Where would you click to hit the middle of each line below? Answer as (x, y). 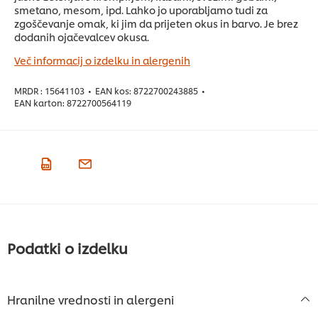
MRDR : (28, 91)
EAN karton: (39, 103)
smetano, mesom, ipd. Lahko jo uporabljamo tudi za (141, 10)
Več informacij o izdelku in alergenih (102, 60)
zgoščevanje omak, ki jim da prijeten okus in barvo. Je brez (156, 23)
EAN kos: (113, 91)
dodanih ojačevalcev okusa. (82, 37)
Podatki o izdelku (67, 248)
